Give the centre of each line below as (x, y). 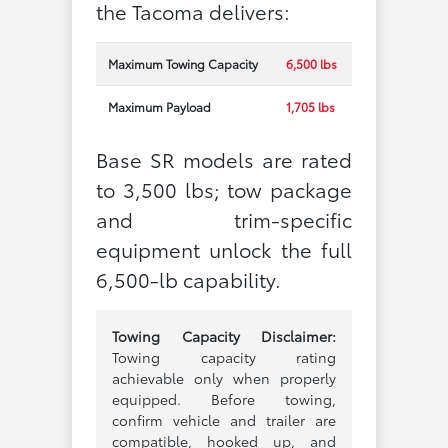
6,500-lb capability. (188, 278)
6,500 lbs (311, 63)
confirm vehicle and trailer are (224, 419)
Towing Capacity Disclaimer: (224, 335)
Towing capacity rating (224, 356)
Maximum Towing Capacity (182, 63)
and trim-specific (224, 218)
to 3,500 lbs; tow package (224, 188)
